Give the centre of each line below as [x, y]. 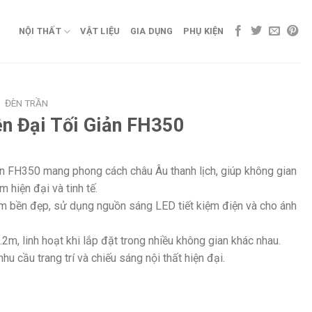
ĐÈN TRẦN [27, 103]
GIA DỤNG [151, 31]
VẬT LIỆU [100, 31]
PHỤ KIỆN [203, 31]
